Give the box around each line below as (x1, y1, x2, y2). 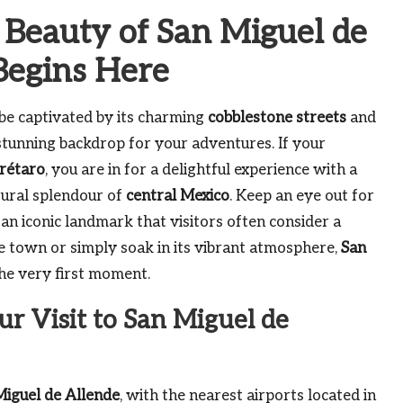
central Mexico (126, 187, 229, 205)
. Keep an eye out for (229, 187, 374, 205)
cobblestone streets (208, 109, 346, 127)
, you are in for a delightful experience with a (45, 161, 357, 179)
